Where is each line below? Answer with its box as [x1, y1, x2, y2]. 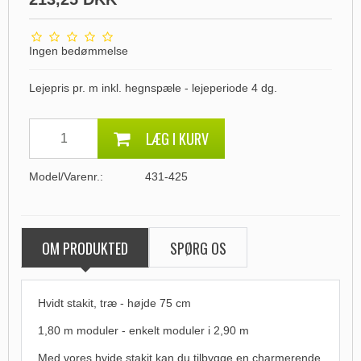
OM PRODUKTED [42, 238, 128, 259]
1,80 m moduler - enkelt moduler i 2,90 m [38, 324, 249, 338]
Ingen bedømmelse [29, 44, 128, 58]
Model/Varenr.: [29, 170, 103, 184]
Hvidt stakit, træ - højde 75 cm [38, 297, 191, 310]
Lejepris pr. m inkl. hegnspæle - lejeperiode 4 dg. [29, 81, 277, 95]
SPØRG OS [170, 238, 226, 259]
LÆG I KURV [146, 128, 209, 150]
